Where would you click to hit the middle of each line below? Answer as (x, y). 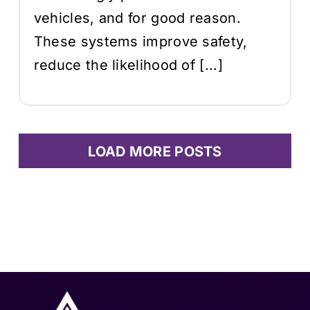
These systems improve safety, (140, 41)
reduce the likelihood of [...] (128, 65)
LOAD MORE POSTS (155, 151)
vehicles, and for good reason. (137, 18)
